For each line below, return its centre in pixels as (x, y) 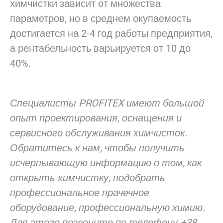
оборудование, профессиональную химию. (108, 208)
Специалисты (44, 103)
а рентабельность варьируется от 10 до (100, 48)
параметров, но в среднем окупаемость (101, 18)
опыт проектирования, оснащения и (96, 118)
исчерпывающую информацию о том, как (106, 163)
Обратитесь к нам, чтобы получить (97, 148)
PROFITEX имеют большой (141, 103)
